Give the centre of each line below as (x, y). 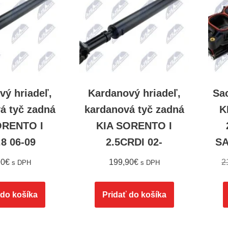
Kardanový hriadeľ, (134, 93)
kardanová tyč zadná (134, 109)
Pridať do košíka (134, 194)
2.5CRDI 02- (134, 142)
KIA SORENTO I (134, 125)
